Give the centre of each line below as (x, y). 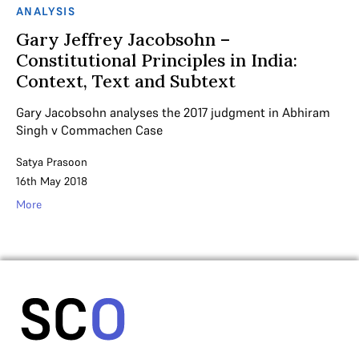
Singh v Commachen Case (89, 129)
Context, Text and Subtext (126, 81)
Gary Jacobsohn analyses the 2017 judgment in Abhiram (173, 112)
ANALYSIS (46, 11)
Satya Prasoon (52, 161)
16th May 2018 (52, 181)
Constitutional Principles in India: (157, 60)
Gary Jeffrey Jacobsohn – (123, 39)
